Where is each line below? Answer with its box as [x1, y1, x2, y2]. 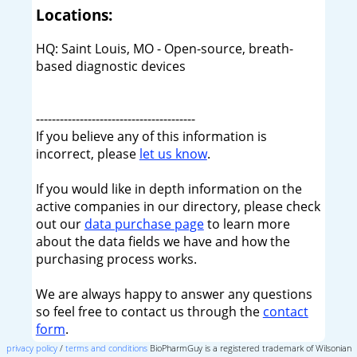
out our [35, 215, 84, 233]
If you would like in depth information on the [35, 180, 302, 198]
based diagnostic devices [35, 57, 186, 76]
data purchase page [84, 215, 204, 233]
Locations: [35, 5, 112, 25]
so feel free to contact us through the [35, 303, 263, 321]
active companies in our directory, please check [35, 198, 320, 216]
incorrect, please [35, 145, 139, 163]
